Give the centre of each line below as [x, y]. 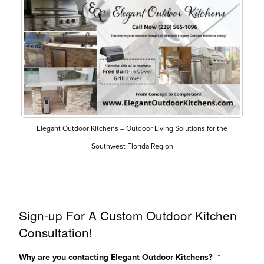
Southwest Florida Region [132, 146]
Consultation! [56, 232]
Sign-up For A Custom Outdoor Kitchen [128, 215]
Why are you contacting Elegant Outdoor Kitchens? [116, 258]
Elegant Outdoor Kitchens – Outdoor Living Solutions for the [132, 129]
